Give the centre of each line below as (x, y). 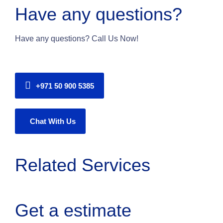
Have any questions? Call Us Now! (77, 38)
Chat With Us (53, 121)
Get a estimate (73, 210)
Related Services (83, 165)
